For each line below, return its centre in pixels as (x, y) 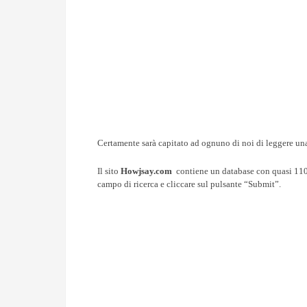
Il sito (109, 171)
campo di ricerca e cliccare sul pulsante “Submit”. (189, 184)
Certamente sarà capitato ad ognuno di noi (177, 143)
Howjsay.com (147, 171)
